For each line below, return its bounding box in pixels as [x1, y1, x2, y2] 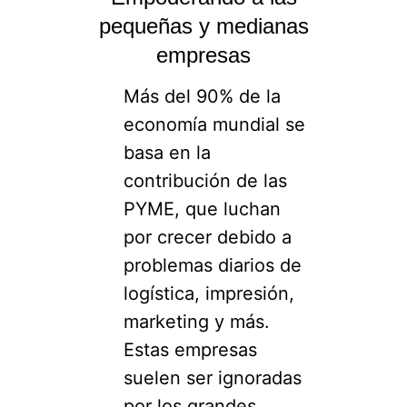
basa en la [123, 141, 211, 164]
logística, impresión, [123, 282, 294, 304]
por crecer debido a [123, 225, 292, 248]
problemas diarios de [123, 253, 302, 276]
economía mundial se [123, 113, 305, 135]
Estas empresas [123, 338, 257, 361]
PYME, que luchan [123, 197, 281, 220]
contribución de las [123, 169, 287, 192]
